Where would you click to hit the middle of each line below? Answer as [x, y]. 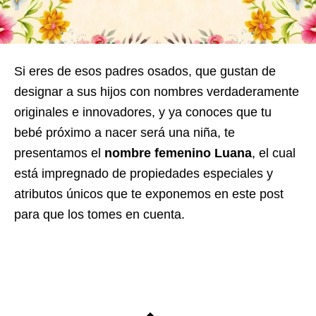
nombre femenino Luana [178, 153]
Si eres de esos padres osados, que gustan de [145, 72]
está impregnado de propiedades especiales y [144, 174]
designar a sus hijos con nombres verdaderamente [157, 92]
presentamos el [59, 153]
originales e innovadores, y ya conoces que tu [143, 113]
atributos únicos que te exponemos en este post [149, 194]
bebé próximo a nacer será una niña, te [124, 133]
